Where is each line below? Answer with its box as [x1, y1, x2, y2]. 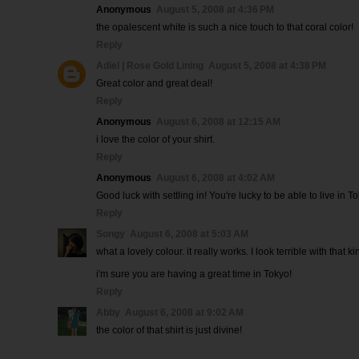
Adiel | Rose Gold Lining [96, 60, 204, 71]
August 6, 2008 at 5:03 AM [130, 228, 248, 240]
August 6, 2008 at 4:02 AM [156, 172, 275, 184]
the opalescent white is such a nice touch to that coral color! [96, 22, 353, 33]
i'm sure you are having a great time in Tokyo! [96, 268, 292, 280]
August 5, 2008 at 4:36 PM [156, 4, 274, 15]
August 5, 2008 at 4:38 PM [208, 60, 326, 71]
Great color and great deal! [96, 78, 212, 89]
